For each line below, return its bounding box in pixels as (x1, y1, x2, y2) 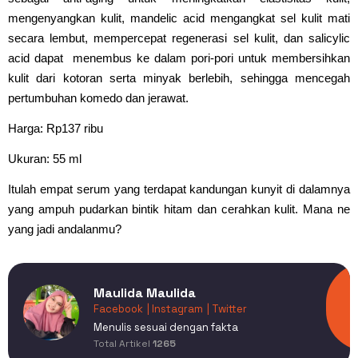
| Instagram (147, 302, 203, 316)
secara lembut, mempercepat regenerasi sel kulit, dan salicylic (8, 30, 350, 45)
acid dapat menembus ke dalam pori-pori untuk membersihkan (8, 50, 350, 65)
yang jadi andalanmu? (8, 221, 121, 236)
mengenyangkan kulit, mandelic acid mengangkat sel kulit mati (8, 10, 350, 25)
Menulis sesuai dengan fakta (93, 320, 238, 335)
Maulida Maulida (93, 284, 196, 302)
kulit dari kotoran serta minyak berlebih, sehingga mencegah (8, 70, 350, 85)
